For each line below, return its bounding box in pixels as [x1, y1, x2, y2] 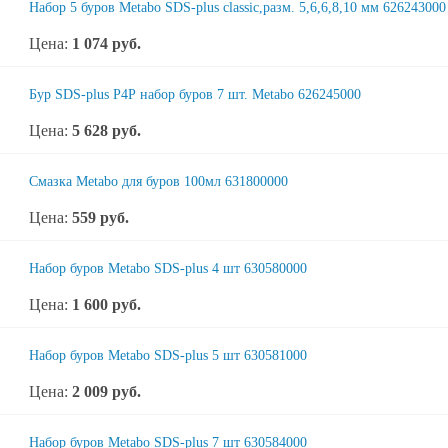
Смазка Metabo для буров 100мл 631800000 [29, 174, 288, 189]
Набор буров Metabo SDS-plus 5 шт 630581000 [29, 348, 307, 363]
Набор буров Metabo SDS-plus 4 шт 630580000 [29, 261, 307, 276]
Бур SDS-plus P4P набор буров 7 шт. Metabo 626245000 [29, 87, 361, 102]
